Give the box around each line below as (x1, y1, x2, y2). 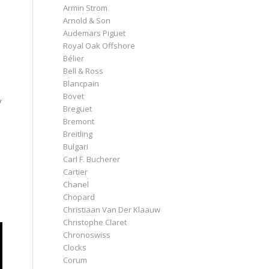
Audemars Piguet (63, 27, 126, 38)
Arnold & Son (63, 14, 111, 26)
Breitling (63, 128, 93, 139)
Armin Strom (63, 2, 108, 13)
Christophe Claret (63, 216, 127, 228)
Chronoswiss (63, 229, 111, 240)
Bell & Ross (63, 65, 104, 76)
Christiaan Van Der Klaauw (63, 204, 161, 215)
